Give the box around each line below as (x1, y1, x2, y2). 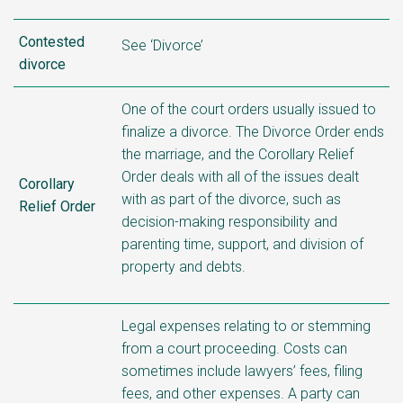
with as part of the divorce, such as (121, 190, 341, 208)
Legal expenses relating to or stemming (121, 317, 371, 335)
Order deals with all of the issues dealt (121, 167, 359, 185)
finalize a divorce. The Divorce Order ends (121, 122, 384, 140)
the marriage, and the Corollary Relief (121, 145, 354, 163)
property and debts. (121, 257, 246, 275)
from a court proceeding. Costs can (121, 339, 347, 357)
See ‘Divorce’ (121, 36, 203, 54)
